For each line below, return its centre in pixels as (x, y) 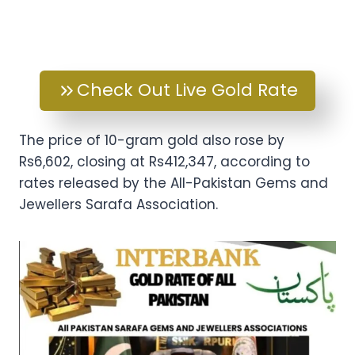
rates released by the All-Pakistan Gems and (174, 183)
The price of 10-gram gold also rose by (152, 140)
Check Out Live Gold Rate (187, 90)
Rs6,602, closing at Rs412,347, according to (164, 161)
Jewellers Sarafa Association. (118, 204)
